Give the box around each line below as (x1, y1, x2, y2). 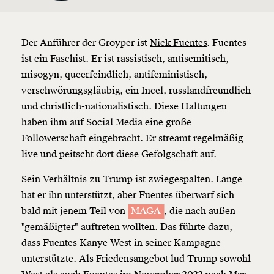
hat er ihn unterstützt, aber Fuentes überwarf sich (21, 189, 234, 202)
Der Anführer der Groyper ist (21, 37, 150, 50)
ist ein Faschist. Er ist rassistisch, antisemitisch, (21, 53, 229, 65)
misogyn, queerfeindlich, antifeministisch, (21, 68, 207, 81)
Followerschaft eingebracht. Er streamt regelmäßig (21, 132, 243, 145)
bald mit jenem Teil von (21, 205, 128, 218)
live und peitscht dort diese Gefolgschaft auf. (21, 148, 219, 161)
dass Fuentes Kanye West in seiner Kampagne (21, 237, 221, 250)
